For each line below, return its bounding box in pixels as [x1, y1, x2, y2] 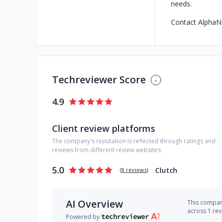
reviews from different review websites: [52, 146, 162, 154]
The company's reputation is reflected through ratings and [52, 137, 216, 145]
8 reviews [121, 166, 147, 173]
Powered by [66, 212, 100, 221]
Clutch [155, 165, 178, 175]
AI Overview [66, 197, 123, 211]
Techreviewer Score [52, 73, 146, 86]
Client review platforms [52, 122, 155, 134]
